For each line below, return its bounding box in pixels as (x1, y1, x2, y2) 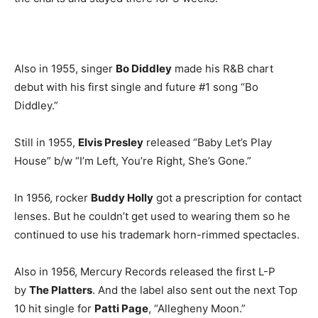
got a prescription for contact (153, 191, 302, 204)
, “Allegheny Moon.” (148, 302, 246, 315)
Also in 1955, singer (14, 62, 116, 75)
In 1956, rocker (14, 191, 91, 204)
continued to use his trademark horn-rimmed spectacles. (14, 228, 300, 241)
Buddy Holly (91, 191, 153, 204)
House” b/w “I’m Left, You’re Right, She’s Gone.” (14, 154, 251, 168)
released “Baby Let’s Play (143, 136, 272, 149)
